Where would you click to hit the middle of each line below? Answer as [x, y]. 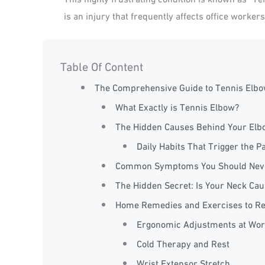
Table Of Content [102, 66]
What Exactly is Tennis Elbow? [177, 106]
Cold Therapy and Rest [183, 243]
